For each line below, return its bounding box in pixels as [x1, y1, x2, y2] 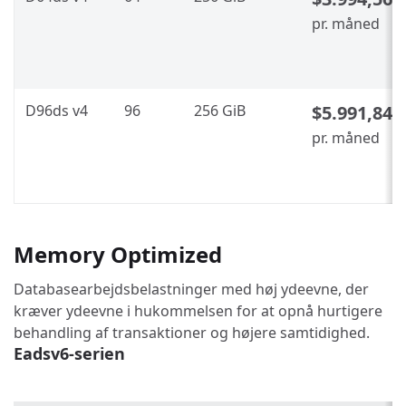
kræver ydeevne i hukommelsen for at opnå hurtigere [14, 300, 382, 321]
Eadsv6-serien [14, 342, 125, 364]
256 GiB [194, 100, 246, 121]
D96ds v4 [25, 100, 88, 121]
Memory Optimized [14, 238, 222, 269]
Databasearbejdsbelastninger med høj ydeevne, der [14, 278, 369, 299]
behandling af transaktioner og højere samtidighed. [14, 322, 370, 343]
